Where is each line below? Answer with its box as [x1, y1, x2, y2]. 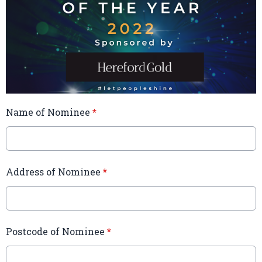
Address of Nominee [6, 166, 103, 178]
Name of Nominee [6, 106, 92, 119]
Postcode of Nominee [6, 225, 107, 238]
